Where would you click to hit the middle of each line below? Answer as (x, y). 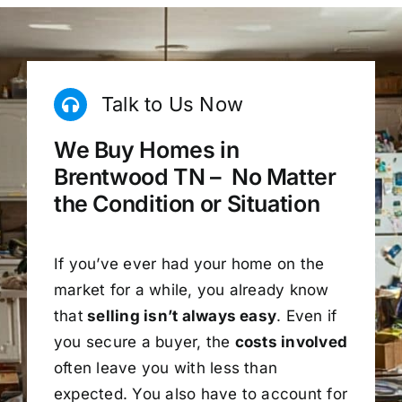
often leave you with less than (166, 367)
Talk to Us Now (172, 104)
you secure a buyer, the (144, 341)
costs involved (291, 341)
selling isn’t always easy (180, 315)
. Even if (307, 315)
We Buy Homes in (146, 150)
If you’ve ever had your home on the (189, 263)
